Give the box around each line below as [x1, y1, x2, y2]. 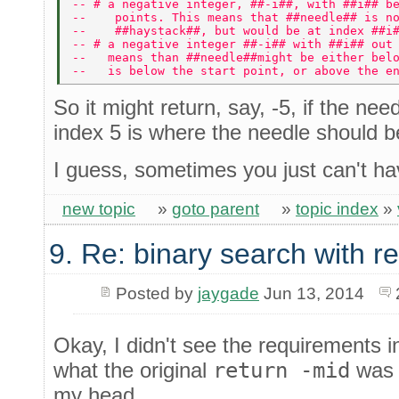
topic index [296, 199, 379, 218]
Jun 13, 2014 [258, 283, 364, 303]
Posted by [115, 283, 198, 303]
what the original [53, 357, 213, 382]
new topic [62, 199, 135, 218]
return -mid [213, 357, 350, 383]
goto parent [172, 199, 259, 218]
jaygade [197, 283, 259, 303]
